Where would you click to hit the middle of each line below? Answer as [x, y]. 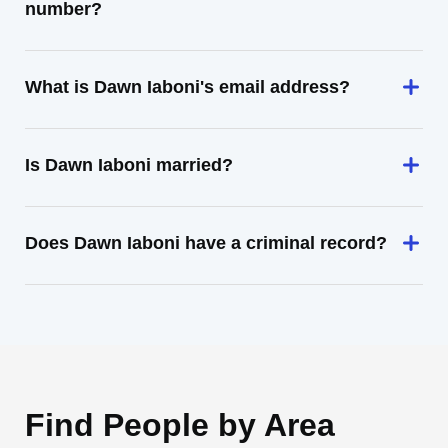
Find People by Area [180, 425]
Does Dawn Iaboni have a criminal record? [206, 243]
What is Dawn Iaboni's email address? [187, 87]
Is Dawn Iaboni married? [129, 165]
